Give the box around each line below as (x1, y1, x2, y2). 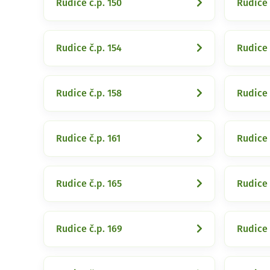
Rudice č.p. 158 (56, 89, 122, 98)
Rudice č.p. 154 (56, 43, 122, 53)
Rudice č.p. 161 (56, 134, 121, 143)
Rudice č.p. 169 (56, 224, 122, 234)
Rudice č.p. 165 (56, 179, 122, 189)
